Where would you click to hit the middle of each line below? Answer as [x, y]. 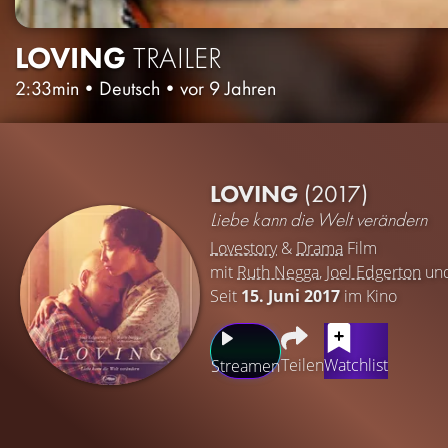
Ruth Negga [278, 271]
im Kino [368, 295]
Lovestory [243, 247]
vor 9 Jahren [228, 87]
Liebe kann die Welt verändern [318, 219]
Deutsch [129, 87]
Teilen [302, 364]
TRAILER [177, 57]
